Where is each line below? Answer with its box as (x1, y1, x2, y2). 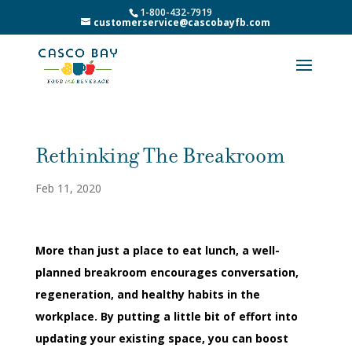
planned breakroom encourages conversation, (35, 265, 299, 280)
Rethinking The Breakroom (35, 141, 284, 170)
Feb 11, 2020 (35, 181, 101, 196)
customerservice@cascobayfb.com (93, 16, 271, 29)
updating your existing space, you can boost (35, 331, 288, 346)
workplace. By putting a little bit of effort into (35, 309, 298, 324)
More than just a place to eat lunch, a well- (35, 243, 280, 258)
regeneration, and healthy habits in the (35, 287, 260, 302)
